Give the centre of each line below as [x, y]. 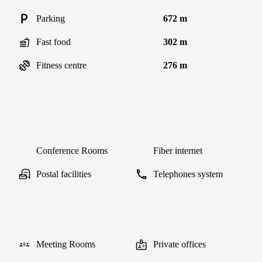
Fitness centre [61, 65]
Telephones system [188, 174]
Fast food [54, 42]
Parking [51, 18]
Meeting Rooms [66, 244]
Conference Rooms [72, 151]
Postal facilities [64, 174]
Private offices [180, 244]
